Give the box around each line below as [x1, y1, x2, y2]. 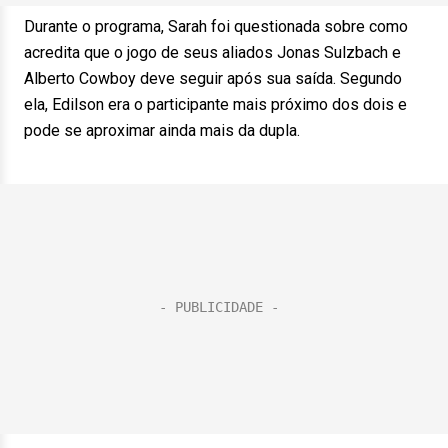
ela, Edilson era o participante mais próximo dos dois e [24, 95, 407, 114]
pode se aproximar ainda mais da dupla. [24, 121, 300, 140]
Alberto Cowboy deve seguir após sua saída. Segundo [24, 69, 402, 88]
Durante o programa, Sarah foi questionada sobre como [24, 17, 408, 36]
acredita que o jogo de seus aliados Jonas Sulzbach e [24, 43, 401, 62]
